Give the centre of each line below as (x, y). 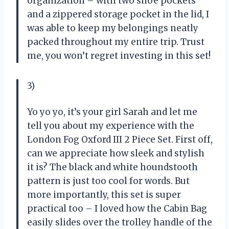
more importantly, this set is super (104, 195)
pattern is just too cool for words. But (108, 181)
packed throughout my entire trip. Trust (116, 42)
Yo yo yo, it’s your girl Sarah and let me (112, 112)
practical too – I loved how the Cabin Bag (117, 209)
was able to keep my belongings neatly (113, 28)
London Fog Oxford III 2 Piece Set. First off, (120, 140)
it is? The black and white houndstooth (112, 167)
